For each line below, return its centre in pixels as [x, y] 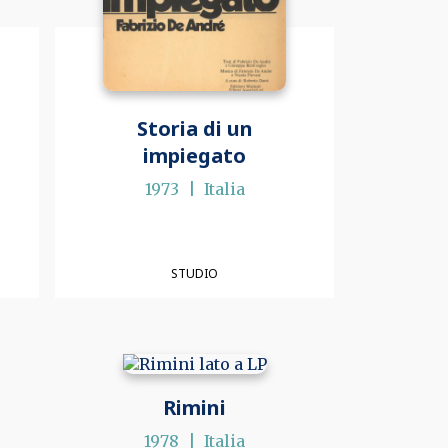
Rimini [195, 407]
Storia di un [194, 128]
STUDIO [195, 274]
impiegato [195, 155]
